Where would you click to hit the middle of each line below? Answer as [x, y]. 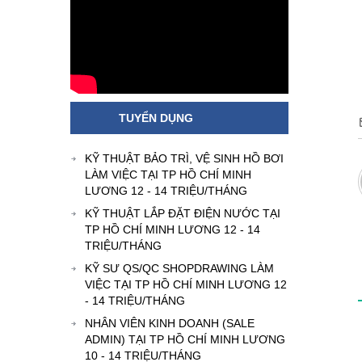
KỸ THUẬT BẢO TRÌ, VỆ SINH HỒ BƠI [184, 159]
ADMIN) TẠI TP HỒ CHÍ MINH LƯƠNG [185, 340]
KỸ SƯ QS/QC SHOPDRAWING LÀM [179, 269]
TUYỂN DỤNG [156, 118]
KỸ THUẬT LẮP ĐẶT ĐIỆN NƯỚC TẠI [183, 214]
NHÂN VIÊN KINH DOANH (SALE [170, 324]
